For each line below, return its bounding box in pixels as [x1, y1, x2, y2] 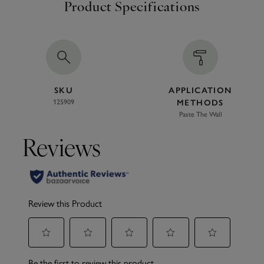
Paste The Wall [179, 110, 222, 118]
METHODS [177, 98, 224, 108]
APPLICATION [169, 85, 232, 95]
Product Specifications [64, 1, 200, 15]
